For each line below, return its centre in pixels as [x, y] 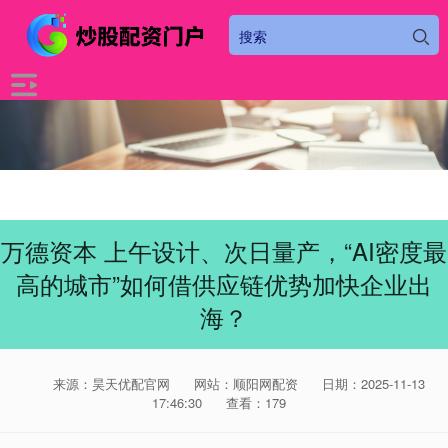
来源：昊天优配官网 [113, 383]
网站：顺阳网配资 [246, 383]
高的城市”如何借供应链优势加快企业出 [224, 284]
